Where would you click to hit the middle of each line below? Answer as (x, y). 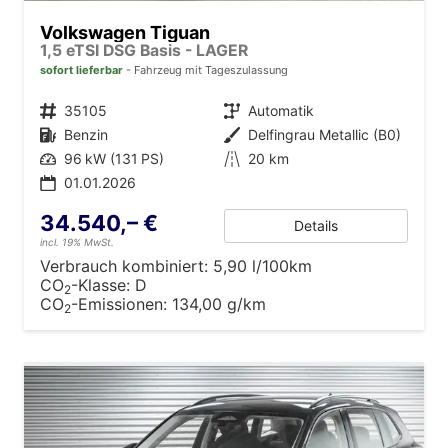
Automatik (281, 110)
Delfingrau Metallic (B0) (324, 134)
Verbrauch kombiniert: (126, 265)
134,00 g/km (219, 303)
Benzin (86, 134)
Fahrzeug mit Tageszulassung (209, 69)
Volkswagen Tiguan (125, 32)
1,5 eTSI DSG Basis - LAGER (144, 50)
